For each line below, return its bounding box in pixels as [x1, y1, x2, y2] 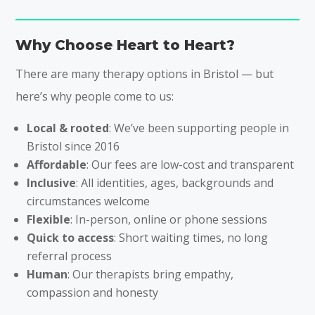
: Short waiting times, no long [114, 229, 269, 245]
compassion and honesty [27, 284, 159, 300]
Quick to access [27, 229, 115, 245]
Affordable [27, 156, 87, 172]
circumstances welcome [27, 193, 150, 209]
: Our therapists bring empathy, [67, 266, 234, 282]
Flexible [27, 211, 71, 227]
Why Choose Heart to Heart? [15, 36, 236, 53]
